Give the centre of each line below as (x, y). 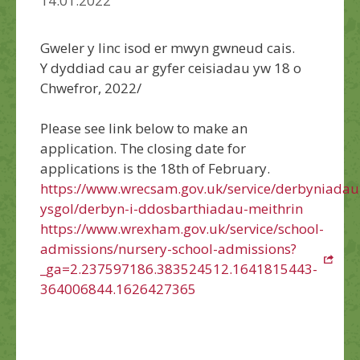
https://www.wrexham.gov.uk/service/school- (182, 228)
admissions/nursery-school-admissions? (168, 248)
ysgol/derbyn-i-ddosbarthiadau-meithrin (172, 208)
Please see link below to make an (144, 128)
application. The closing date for (143, 148)
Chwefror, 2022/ (92, 88)
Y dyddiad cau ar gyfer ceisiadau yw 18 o (171, 67)
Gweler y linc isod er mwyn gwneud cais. (168, 47)
